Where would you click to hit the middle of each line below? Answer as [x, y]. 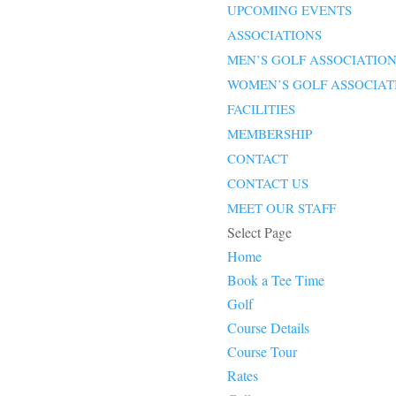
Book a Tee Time [276, 280]
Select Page [260, 232]
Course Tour [263, 352]
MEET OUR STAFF [282, 208]
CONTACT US [268, 183]
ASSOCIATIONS [275, 35]
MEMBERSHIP [270, 134]
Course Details [269, 328]
